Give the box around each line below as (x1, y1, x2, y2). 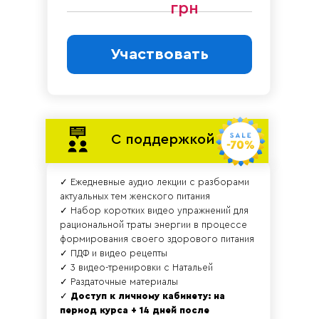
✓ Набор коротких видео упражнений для (60, 205, 249, 215)
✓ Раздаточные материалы (60, 276, 178, 286)
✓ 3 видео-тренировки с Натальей (60, 262, 213, 272)
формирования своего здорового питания (60, 234, 254, 244)
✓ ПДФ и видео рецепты (60, 248, 167, 258)
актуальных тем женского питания (60, 191, 210, 201)
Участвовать (110, 46, 209, 63)
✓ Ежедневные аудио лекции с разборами (60, 177, 249, 187)
